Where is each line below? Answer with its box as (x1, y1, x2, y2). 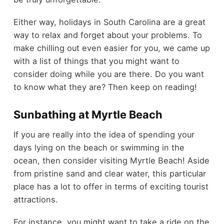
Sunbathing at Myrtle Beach (13, 107, 162, 121)
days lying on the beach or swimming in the (13, 142, 184, 153)
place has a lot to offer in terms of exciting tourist (13, 181, 208, 192)
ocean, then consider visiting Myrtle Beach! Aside (13, 155, 209, 166)
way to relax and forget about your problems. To (13, 29, 202, 40)
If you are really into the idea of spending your (13, 129, 194, 140)
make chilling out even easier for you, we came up (13, 42, 210, 53)
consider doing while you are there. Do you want (13, 68, 204, 79)
